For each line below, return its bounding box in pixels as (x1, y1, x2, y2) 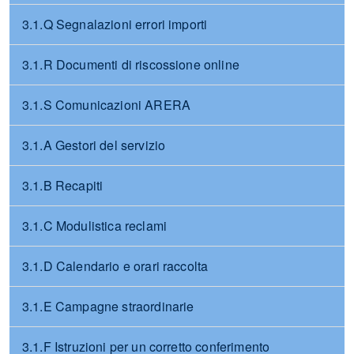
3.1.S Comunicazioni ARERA (22, 96, 190, 114)
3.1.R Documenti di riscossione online (22, 55, 239, 73)
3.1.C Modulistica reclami (22, 217, 167, 235)
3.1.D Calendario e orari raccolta (22, 257, 209, 275)
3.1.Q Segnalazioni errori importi (22, 15, 208, 33)
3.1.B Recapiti (22, 176, 104, 194)
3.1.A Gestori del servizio (22, 136, 166, 154)
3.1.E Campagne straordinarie (22, 297, 194, 315)
